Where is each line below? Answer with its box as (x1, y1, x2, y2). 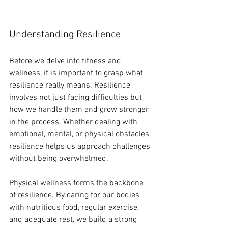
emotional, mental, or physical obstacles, (9, 129, 153, 140)
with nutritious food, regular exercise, (9, 203, 141, 213)
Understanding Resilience (9, 28, 121, 41)
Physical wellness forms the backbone (9, 178, 146, 189)
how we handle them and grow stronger (9, 105, 151, 116)
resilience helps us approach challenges (9, 141, 152, 152)
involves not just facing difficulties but (9, 93, 144, 103)
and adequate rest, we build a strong (9, 215, 139, 225)
